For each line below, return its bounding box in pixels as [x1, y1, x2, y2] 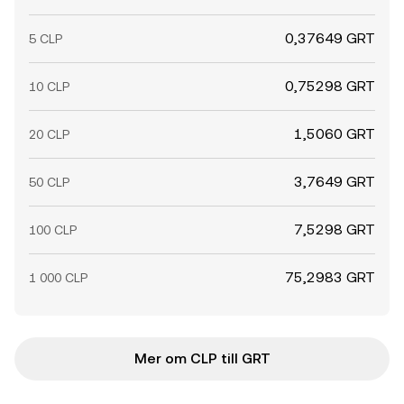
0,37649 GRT [285, 30, 375, 47]
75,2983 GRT [285, 269, 375, 286]
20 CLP [29, 127, 69, 142]
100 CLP [29, 223, 77, 237]
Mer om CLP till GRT [133, 350, 271, 367]
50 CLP [29, 175, 69, 189]
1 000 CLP [29, 271, 87, 285]
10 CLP [29, 79, 69, 94]
